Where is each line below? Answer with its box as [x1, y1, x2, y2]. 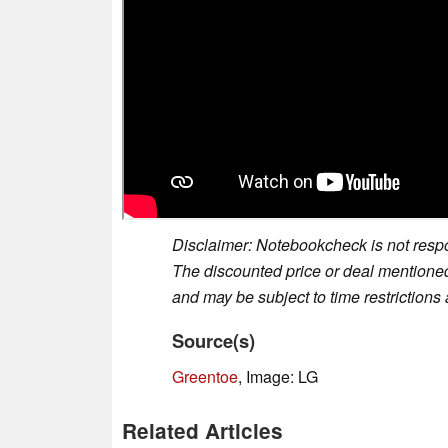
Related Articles [122, 416, 283, 446]
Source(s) [172, 327, 255, 355]
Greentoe [172, 365, 238, 389]
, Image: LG [238, 365, 318, 389]
